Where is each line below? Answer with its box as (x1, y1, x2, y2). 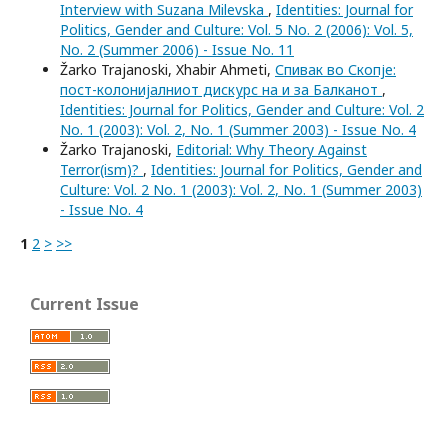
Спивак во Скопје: (275, 59, 396, 79)
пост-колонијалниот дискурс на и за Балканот (60, 79, 382, 99)
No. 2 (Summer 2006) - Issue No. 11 (60, 39, 294, 59)
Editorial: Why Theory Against (176, 139, 367, 159)
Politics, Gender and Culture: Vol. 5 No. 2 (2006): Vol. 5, (60, 19, 413, 39)
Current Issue (30, 292, 139, 315)
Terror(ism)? (60, 159, 143, 179)
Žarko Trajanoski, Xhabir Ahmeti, (60, 59, 275, 79)
